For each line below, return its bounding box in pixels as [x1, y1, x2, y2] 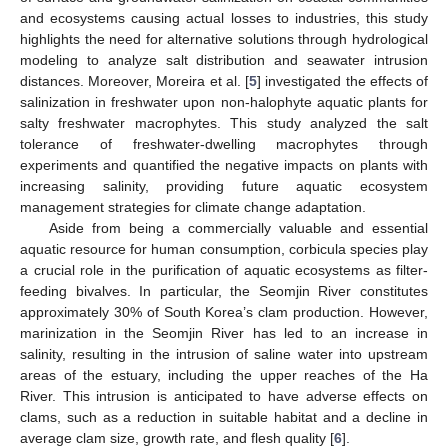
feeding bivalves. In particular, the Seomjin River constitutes [20, 282, 428, 299]
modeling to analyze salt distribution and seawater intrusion [20, 51, 428, 68]
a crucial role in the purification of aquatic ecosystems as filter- [20, 261, 428, 278]
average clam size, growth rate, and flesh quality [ [20, 429, 334, 446]
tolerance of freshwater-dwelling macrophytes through [20, 135, 428, 152]
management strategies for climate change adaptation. [20, 198, 366, 215]
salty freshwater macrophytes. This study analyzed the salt [20, 114, 428, 131]
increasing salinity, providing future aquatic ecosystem [20, 177, 428, 194]
